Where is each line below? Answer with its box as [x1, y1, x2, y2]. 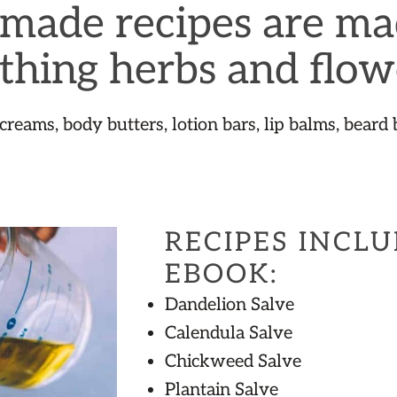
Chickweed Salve [164, 351, 301, 373]
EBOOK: [164, 259, 278, 292]
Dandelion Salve [164, 294, 294, 316]
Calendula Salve [164, 323, 292, 345]
